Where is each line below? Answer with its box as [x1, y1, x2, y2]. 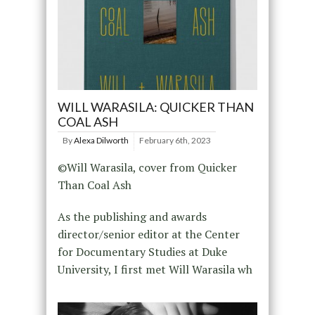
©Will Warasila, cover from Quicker [57, 160, 237, 176]
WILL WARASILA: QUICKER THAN [57, 99, 254, 115]
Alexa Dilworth [73, 135, 129, 146]
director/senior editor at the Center [57, 226, 240, 243]
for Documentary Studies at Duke [57, 244, 227, 260]
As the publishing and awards [57, 209, 207, 225]
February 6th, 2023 [139, 135, 211, 146]
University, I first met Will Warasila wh [57, 262, 252, 278]
